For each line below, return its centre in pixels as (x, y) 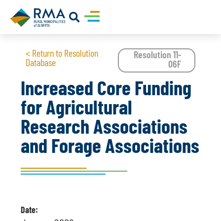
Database (41, 62)
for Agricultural (77, 107)
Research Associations (104, 126)
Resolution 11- (158, 55)
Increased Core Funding (106, 87)
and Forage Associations (110, 145)
